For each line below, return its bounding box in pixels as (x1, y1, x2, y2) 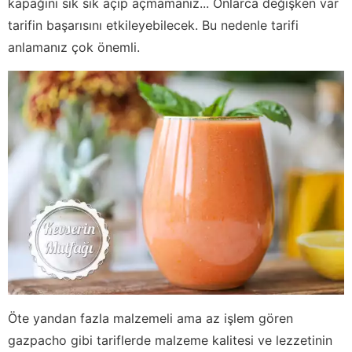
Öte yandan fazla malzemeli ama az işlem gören (8, 310, 293, 326)
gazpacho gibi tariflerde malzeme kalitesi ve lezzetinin (8, 332, 332, 348)
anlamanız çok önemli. (8, 38, 140, 55)
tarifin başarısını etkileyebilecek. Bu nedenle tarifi (8, 16, 299, 33)
